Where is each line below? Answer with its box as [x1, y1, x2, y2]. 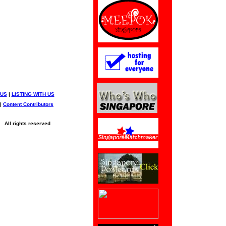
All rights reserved [1, 121, 50, 126]
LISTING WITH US [11, 91, 54, 97]
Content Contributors [3, 101, 53, 107]
